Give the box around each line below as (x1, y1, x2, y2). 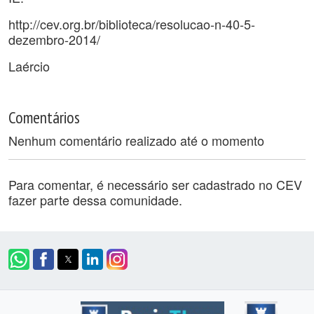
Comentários (8, 107, 80, 128)
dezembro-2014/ (8, 30, 100, 48)
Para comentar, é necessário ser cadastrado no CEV (8, 175, 302, 193)
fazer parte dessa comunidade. (8, 191, 182, 209)
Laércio (8, 57, 50, 75)
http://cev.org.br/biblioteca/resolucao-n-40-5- (8, 15, 255, 33)
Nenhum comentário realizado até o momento (8, 131, 264, 149)
